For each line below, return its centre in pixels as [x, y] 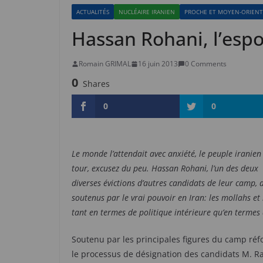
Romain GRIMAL [105, 64]
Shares [96, 84]
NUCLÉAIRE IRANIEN [147, 12]
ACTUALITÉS [93, 12]
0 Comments [206, 64]
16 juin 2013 [158, 64]
